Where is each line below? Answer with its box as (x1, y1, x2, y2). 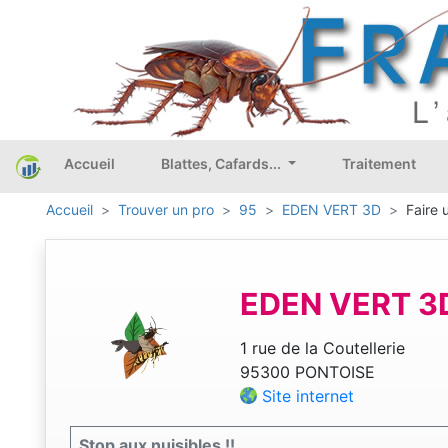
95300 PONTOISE (239, 362, 375, 383)
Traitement (341, 155, 416, 172)
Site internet (261, 386, 354, 407)
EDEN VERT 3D (282, 201, 381, 219)
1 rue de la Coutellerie (239, 338, 405, 359)
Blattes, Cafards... (161, 155, 284, 172)
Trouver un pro (118, 201, 214, 219)
